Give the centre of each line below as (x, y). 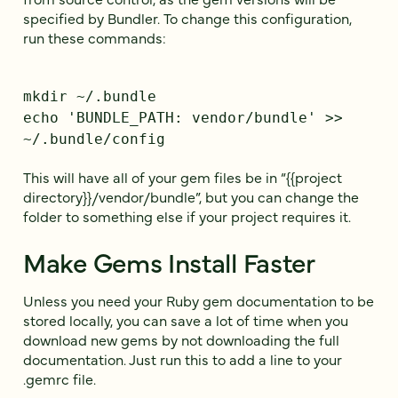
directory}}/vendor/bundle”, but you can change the (191, 196)
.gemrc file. (60, 378)
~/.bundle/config (94, 139)
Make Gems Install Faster (169, 261)
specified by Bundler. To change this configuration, (187, 18)
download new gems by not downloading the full (181, 339)
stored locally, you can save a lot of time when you (186, 319)
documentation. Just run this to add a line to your (183, 358)
